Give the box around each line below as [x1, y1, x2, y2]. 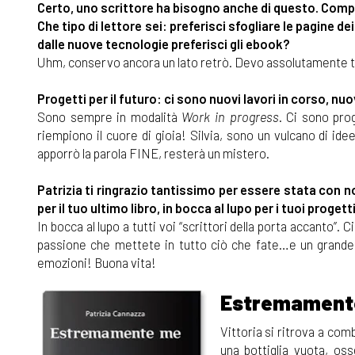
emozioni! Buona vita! [37, 254, 156, 271]
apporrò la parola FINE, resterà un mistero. [37, 145, 269, 162]
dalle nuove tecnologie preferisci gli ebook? [37, 36, 290, 52]
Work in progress [181, 109, 279, 125]
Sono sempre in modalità [37, 109, 182, 125]
